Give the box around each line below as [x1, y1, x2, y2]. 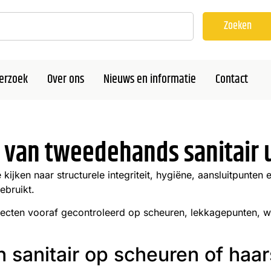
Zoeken [224, 18, 252, 34]
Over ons [47, 70, 84, 89]
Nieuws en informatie [103, 70, 196, 89]
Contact [215, 70, 248, 89]
